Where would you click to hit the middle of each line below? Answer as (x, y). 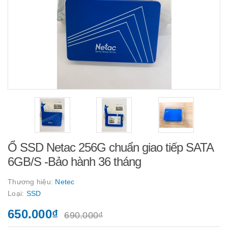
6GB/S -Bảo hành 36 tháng (74, 162)
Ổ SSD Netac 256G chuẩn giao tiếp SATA (110, 147)
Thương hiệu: (32, 182)
